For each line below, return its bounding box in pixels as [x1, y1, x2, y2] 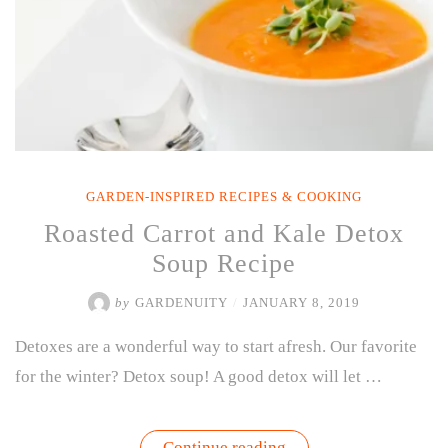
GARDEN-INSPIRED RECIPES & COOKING [86, 190, 362, 205]
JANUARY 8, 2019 [243, 296, 360, 311]
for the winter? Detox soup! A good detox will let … [15, 367, 382, 387]
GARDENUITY [135, 296, 228, 311]
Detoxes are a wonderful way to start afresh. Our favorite [15, 337, 417, 357]
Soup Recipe [152, 249, 296, 279]
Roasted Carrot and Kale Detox [44, 219, 404, 249]
